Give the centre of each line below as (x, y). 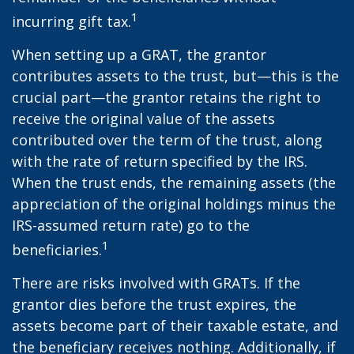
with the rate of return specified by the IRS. (160, 161)
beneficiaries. (57, 250)
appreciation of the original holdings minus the (174, 204)
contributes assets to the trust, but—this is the (175, 76)
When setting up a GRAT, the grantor (139, 55)
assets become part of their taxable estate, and (175, 326)
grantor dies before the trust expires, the (154, 304)
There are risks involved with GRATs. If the (156, 283)
